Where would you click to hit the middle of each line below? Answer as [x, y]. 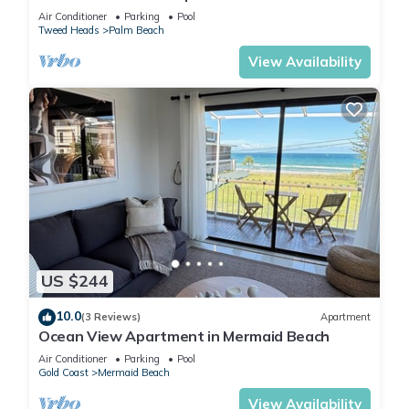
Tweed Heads [69, 30]
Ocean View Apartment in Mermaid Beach [184, 336]
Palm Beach [136, 30]
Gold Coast [63, 372]
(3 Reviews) [111, 317]
